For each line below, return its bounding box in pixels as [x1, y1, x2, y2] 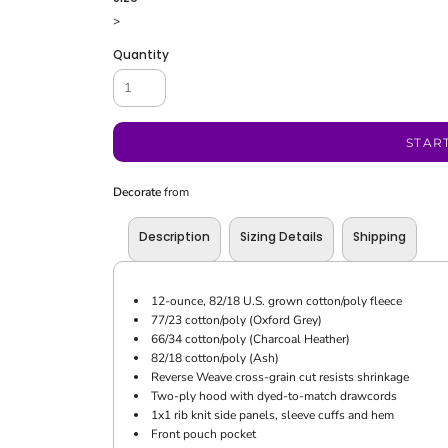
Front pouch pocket [150, 426, 256, 442]
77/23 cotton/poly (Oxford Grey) [150, 312, 322, 328]
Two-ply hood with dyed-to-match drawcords [150, 388, 397, 404]
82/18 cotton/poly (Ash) [150, 350, 279, 366]
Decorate [112, 184, 161, 200]
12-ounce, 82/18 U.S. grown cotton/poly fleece [150, 293, 402, 309]
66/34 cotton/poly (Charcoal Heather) [150, 331, 350, 347]
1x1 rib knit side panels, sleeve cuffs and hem [150, 407, 394, 423]
